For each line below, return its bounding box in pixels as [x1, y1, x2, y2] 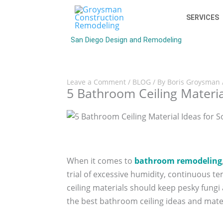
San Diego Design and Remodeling [71, 36, 182, 44]
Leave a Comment [67, 77, 126, 87]
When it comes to [67, 155, 135, 167]
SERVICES [186, 13, 219, 21]
